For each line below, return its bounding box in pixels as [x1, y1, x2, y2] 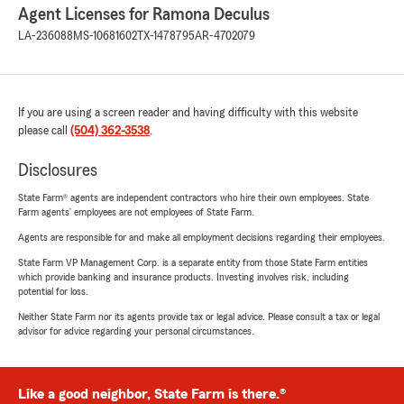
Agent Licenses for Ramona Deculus [18, 5, 270, 23]
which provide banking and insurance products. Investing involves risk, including [18, 271, 349, 282]
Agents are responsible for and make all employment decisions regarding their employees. [18, 232, 385, 243]
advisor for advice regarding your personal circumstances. [18, 326, 254, 336]
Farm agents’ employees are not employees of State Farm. [18, 207, 254, 217]
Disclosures [18, 161, 97, 179]
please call [18, 124, 70, 137]
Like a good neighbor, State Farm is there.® [18, 387, 286, 401]
